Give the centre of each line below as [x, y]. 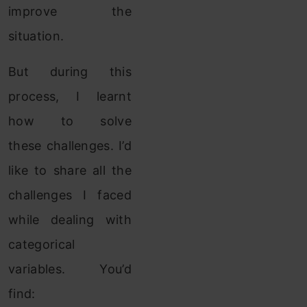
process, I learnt [70, 96]
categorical [42, 244]
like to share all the [70, 170]
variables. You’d [70, 269]
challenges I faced [70, 195]
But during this [70, 72]
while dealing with [70, 220]
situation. [36, 36]
